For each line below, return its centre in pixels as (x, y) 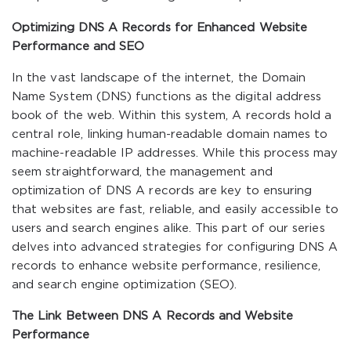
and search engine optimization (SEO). (125, 285)
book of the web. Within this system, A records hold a (172, 116)
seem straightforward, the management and (142, 172)
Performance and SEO (78, 47)
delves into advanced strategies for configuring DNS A (175, 247)
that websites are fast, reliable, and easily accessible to (175, 210)
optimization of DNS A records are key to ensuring (162, 191)
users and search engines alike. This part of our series (168, 228)
